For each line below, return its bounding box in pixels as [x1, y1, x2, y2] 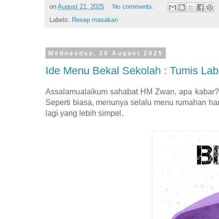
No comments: [112, 3, 156, 10]
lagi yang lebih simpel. [45, 109, 123, 118]
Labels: [49, 16, 72, 23]
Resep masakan [72, 16, 118, 23]
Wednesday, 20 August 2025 [47, 49, 163, 57]
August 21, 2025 [58, 3, 104, 10]
